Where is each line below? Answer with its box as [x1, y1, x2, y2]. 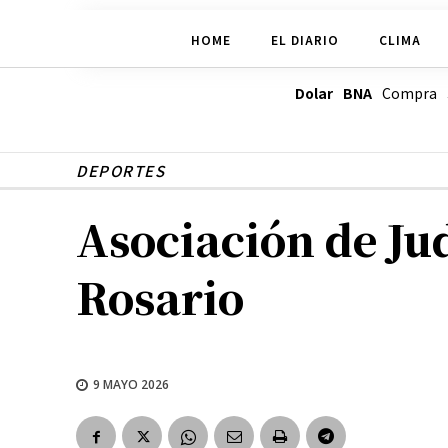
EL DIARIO [270, 30, 339, 48]
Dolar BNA [294, 83, 372, 104]
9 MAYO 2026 [93, 375, 169, 393]
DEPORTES [76, 160, 165, 182]
